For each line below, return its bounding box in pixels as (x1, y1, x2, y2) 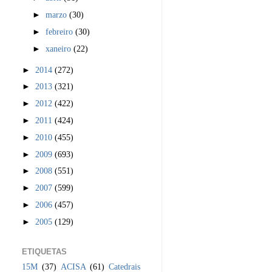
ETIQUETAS (22, 247, 67, 257)
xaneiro (46, 43, 74, 53)
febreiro (46, 26, 76, 36)
